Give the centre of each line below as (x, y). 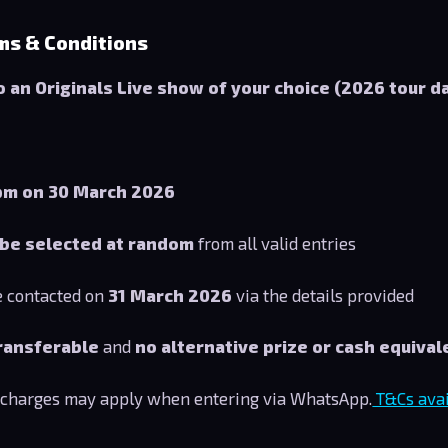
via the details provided (323, 294)
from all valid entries (275, 242)
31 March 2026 (170, 294)
